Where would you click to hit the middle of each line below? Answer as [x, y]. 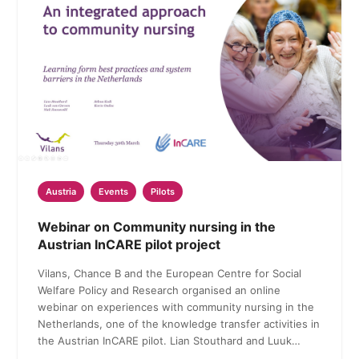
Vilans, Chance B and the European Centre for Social [170, 274]
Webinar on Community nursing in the [157, 227]
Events [114, 192]
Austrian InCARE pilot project [129, 245]
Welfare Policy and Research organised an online [159, 290]
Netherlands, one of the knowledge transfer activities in [179, 324]
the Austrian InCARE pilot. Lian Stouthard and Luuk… [169, 341]
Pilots [163, 192]
